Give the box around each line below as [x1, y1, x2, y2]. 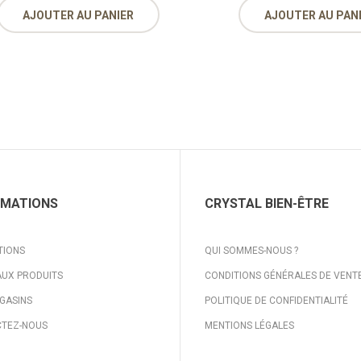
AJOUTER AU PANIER [23, 9, 134, 22]
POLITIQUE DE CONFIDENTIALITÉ [205, 295, 348, 306]
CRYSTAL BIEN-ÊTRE [205, 196, 329, 211]
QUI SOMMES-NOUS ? [205, 245, 298, 256]
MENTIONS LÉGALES [205, 320, 294, 331]
